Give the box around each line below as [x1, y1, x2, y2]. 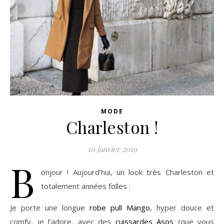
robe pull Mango [89, 202, 150, 212]
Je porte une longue [10, 202, 89, 212]
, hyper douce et [150, 202, 214, 212]
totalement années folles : [41, 180, 130, 191]
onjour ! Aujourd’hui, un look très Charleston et [41, 166, 214, 177]
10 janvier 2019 [87, 143, 137, 154]
